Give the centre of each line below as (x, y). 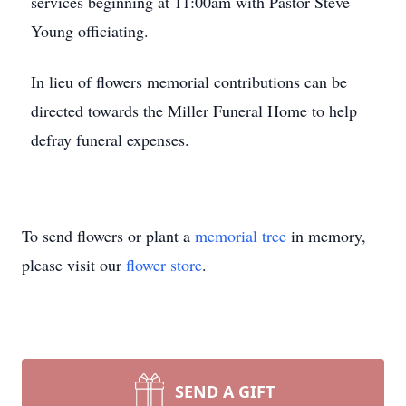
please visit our (74, 265)
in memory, (326, 236)
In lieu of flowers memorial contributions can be (189, 82)
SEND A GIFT (225, 391)
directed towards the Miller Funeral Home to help (194, 111)
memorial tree (241, 236)
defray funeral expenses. (110, 140)
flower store (164, 265)
